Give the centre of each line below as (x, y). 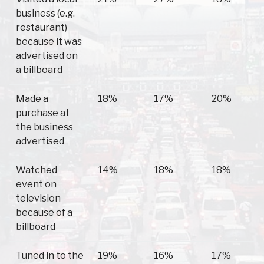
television (38, 199)
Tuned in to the (50, 256)
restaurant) (42, 28)
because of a (44, 213)
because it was (49, 42)
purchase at (43, 113)
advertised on (47, 56)
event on (36, 184)
